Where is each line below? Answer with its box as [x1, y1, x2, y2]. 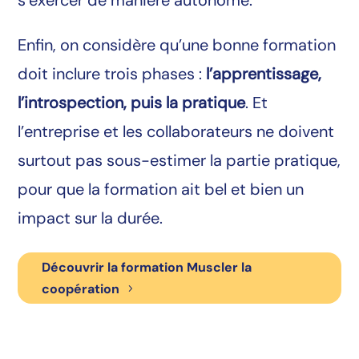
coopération [42, 280, 120, 297]
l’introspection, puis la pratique [18, 92, 246, 114]
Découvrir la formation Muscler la [42, 258, 252, 276]
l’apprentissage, [206, 63, 322, 85]
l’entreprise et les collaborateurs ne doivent [18, 121, 335, 143]
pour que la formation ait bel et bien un [18, 179, 305, 200]
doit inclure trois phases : [18, 63, 203, 85]
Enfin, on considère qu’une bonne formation [18, 34, 337, 56]
